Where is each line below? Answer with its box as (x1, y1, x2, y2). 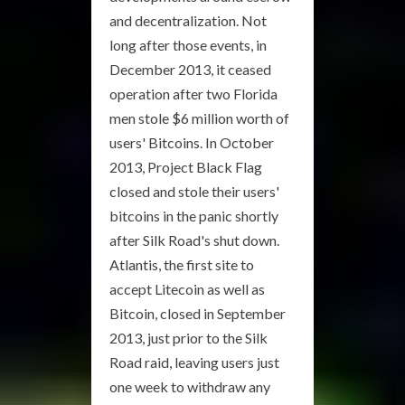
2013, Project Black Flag (109, 158, 262, 175)
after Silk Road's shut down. (109, 231, 279, 249)
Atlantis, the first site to (109, 256, 254, 273)
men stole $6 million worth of (109, 109, 289, 127)
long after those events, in (109, 36, 267, 53)
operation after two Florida (109, 85, 278, 102)
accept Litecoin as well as (109, 280, 265, 297)
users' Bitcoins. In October (109, 134, 274, 151)
